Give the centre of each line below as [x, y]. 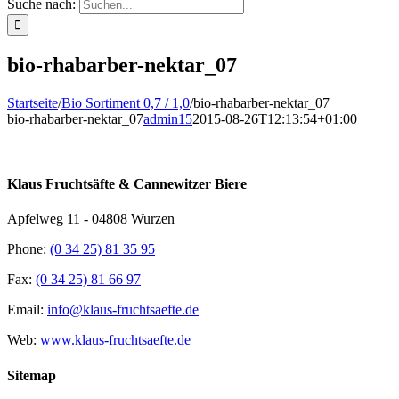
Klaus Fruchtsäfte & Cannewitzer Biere [127, 184]
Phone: [28, 249]
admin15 [168, 118]
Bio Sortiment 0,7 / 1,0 [126, 102]
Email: [27, 310]
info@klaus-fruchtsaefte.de [123, 310]
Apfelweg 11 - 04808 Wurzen [91, 219]
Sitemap [32, 375]
